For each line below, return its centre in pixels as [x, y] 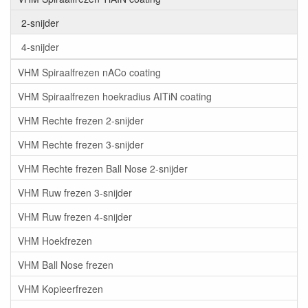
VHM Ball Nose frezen [66, 264]
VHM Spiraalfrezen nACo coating [89, 72]
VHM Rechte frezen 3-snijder [81, 144]
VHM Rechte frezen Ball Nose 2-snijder [103, 168]
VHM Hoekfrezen [55, 240]
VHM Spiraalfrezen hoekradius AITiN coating [115, 96]
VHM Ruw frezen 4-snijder [75, 216]
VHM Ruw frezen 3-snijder [75, 192]
